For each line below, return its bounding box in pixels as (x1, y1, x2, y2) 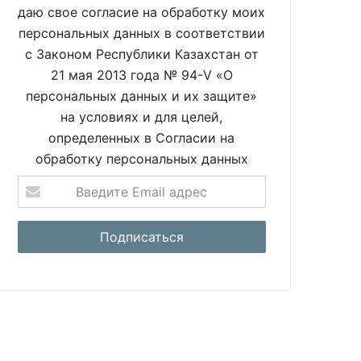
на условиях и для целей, (60, 109, 223, 126)
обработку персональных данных (35, 151, 248, 168)
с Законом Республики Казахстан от (24, 46, 259, 63)
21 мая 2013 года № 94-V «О (50, 67, 233, 84)
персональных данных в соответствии (18, 25, 265, 42)
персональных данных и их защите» (26, 88, 258, 105)
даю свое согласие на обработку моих (18, 4, 266, 21)
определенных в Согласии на (48, 130, 235, 147)
